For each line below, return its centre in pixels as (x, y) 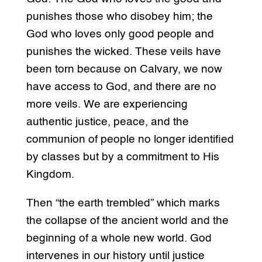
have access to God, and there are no (121, 87)
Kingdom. (50, 175)
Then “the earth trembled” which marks (123, 204)
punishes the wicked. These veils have (123, 52)
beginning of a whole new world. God (119, 239)
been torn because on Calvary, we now (124, 70)
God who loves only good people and (120, 35)
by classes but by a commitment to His (123, 157)
